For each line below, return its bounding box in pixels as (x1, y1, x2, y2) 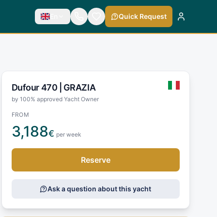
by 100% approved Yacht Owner (11, 95, 99, 103)
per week (56, 130, 81, 138)
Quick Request (118, 12, 167, 20)
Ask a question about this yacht (47, 184, 152, 193)
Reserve (80, 155, 110, 165)
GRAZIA (63, 82, 96, 93)
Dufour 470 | (11, 82, 63, 93)
